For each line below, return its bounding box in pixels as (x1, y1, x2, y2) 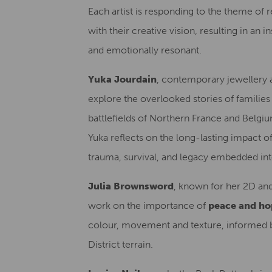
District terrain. (88, 239, 153, 250)
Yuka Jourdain (88, 73, 157, 85)
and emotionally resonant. (88, 44, 202, 56)
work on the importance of (88, 200, 208, 211)
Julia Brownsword (88, 180, 174, 192)
